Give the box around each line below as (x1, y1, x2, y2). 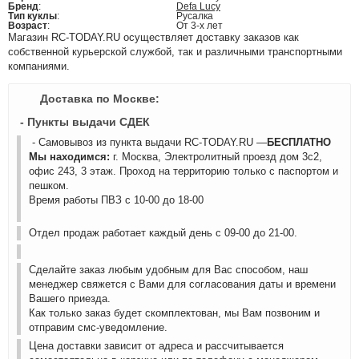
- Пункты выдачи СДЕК (17, 115, 150, 128)
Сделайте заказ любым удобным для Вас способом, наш (29, 264, 308, 276)
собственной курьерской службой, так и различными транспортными (8, 46, 342, 58)
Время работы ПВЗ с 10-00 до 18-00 (29, 194, 204, 206)
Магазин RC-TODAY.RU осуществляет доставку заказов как (8, 31, 299, 43)
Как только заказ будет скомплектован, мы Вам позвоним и (29, 307, 320, 319)
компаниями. (8, 60, 70, 72)
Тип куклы (8, 10, 57, 22)
